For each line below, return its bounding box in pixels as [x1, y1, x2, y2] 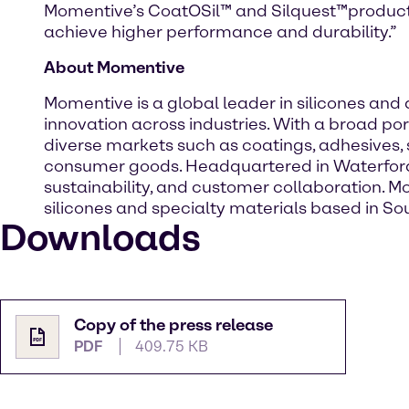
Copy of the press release [74, 315, 273, 336]
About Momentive [44, 58, 184, 79]
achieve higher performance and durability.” [44, 22, 397, 43]
